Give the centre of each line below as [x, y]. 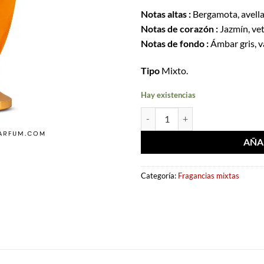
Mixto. [174, 71]
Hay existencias [168, 95]
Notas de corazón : [179, 29]
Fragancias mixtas [209, 175]
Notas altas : [166, 14]
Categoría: [159, 175]
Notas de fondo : [175, 44]
